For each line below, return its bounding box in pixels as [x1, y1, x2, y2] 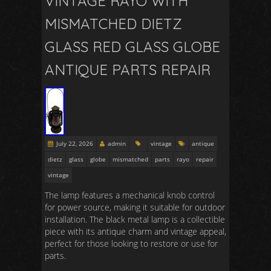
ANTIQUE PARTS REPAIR [45, 60, 211, 79]
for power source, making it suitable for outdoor [45, 201, 225, 213]
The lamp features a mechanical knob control [45, 189, 215, 201]
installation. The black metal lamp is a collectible [45, 214, 225, 225]
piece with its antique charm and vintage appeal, [45, 226, 226, 237]
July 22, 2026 [56, 139, 93, 148]
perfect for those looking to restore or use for [45, 238, 218, 249]
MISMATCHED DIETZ [45, 15, 182, 33]
